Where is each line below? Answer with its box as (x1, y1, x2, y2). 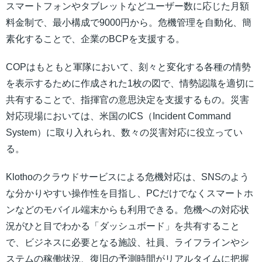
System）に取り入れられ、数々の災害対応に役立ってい (6, 127, 243, 138)
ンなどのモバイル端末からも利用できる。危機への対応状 (6, 205, 249, 215)
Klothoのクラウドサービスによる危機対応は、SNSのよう (6, 172, 249, 182)
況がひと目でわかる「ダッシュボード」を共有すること (6, 221, 240, 232)
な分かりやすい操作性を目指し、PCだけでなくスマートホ (6, 188, 253, 199)
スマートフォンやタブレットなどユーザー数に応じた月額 (6, 1, 249, 12)
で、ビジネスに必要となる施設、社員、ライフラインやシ (6, 237, 249, 248)
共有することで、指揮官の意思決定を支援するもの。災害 (6, 95, 249, 105)
